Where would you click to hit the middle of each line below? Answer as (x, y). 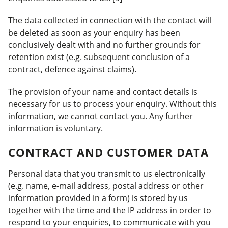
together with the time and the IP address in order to (110, 210)
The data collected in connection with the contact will (110, 20)
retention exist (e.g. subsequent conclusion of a (99, 57)
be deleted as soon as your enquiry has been (94, 33)
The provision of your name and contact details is (103, 92)
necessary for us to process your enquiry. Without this (112, 104)
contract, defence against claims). (72, 69)
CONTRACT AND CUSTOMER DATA (108, 152)
